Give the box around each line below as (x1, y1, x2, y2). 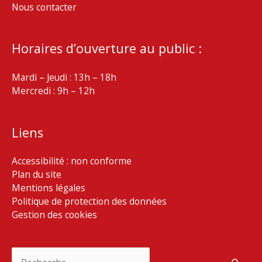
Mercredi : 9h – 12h (12, 84, 95, 98)
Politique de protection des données (12, 195, 167, 208)
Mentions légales (12, 181, 85, 195)
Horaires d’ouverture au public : (12, 40, 202, 57)
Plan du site (12, 168, 61, 181)
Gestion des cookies (12, 208, 97, 222)
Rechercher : (11, 246, 65, 260)
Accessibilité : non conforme (12, 154, 132, 168)
